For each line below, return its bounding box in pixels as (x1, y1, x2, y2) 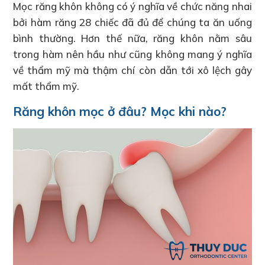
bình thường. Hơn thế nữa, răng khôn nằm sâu (13, 31, 252, 44)
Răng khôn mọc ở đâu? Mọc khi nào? (13, 103, 227, 119)
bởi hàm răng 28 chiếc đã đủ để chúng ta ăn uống (13, 15, 252, 28)
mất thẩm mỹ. (13, 79, 80, 92)
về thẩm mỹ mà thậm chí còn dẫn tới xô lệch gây (13, 63, 252, 76)
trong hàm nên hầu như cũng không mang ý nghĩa (13, 47, 252, 60)
